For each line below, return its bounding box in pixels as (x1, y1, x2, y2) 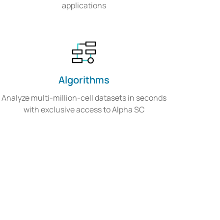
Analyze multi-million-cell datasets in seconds (1, 92, 166, 104)
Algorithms (58, 73, 110, 87)
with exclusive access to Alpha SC (23, 104, 144, 115)
